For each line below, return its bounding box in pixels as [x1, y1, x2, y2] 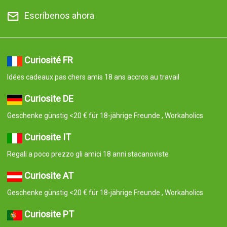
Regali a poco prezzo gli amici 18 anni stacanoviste [7, 150, 169, 159]
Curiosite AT [24, 170, 73, 181]
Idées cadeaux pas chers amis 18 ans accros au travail [7, 73, 179, 82]
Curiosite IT [24, 132, 71, 143]
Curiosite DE [24, 93, 73, 104]
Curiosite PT [24, 209, 74, 220]
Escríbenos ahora [24, 10, 94, 21]
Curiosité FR [24, 55, 73, 66]
